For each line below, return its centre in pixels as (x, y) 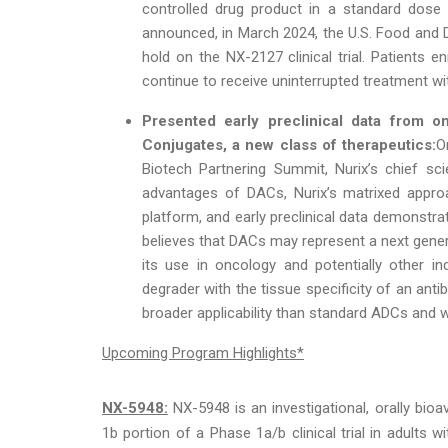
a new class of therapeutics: (334, 144)
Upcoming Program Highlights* (203, 352)
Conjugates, (184, 144)
